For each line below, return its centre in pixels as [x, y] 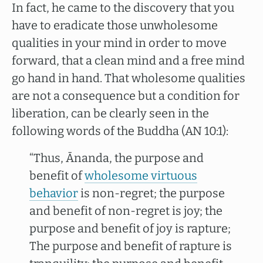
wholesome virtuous [141, 176]
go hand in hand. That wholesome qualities [129, 78]
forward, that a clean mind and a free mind [128, 60]
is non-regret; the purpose [151, 193]
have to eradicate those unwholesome [115, 25]
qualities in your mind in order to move [119, 43]
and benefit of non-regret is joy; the [126, 211]
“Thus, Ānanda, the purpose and [117, 158]
